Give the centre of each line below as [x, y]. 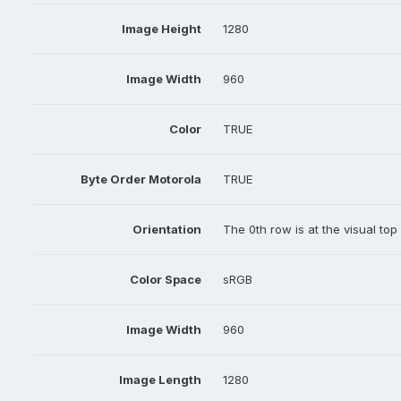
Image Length [160, 380]
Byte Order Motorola [141, 179]
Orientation [167, 229]
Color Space [166, 279]
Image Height [162, 29]
